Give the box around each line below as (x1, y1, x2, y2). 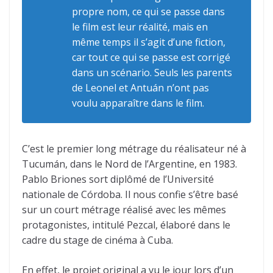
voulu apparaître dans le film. (72, 96, 204, 110)
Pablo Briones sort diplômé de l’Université (22, 172, 214, 186)
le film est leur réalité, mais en (72, 20, 208, 34)
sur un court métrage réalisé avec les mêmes (22, 203, 226, 216)
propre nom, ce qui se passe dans (72, 5, 225, 18)
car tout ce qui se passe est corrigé (72, 51, 230, 64)
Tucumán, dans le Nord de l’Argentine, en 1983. (22, 157, 237, 171)
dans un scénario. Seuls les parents (72, 66, 232, 79)
